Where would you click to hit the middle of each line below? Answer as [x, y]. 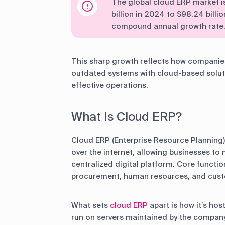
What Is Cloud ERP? [127, 116]
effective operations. [110, 85]
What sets [91, 205]
